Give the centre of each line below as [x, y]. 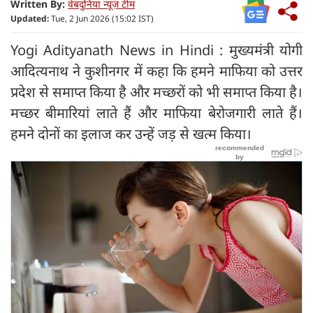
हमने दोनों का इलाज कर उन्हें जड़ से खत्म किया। [133, 133]
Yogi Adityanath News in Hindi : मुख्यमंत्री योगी [156, 50]
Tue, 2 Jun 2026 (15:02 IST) [101, 18]
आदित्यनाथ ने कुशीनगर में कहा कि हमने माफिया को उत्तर [156, 71]
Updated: [30, 18]
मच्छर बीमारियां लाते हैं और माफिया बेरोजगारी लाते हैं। [156, 112]
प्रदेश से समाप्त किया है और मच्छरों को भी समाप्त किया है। [156, 92]
